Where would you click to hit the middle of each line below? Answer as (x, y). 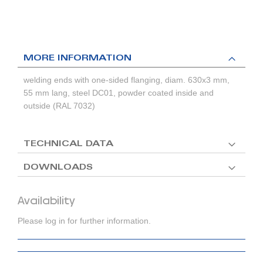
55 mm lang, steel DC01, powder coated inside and (119, 93)
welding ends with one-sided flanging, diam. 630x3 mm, (127, 80)
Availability (46, 201)
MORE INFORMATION (77, 59)
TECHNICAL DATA (68, 145)
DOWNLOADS (58, 168)
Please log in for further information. (84, 221)
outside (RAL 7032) (59, 106)
